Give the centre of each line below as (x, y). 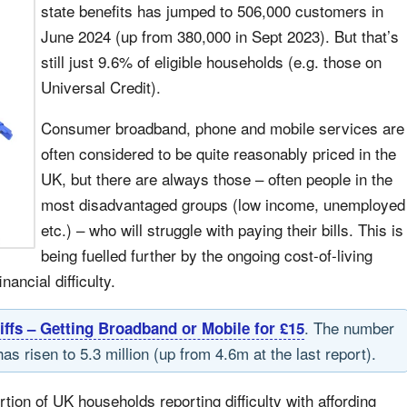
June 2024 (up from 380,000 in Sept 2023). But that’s (220, 36)
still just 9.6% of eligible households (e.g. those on (211, 61)
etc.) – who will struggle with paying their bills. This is (222, 229)
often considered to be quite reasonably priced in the (218, 153)
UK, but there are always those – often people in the (217, 179)
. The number (349, 328)
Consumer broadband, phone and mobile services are (223, 128)
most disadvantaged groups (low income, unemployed (223, 204)
